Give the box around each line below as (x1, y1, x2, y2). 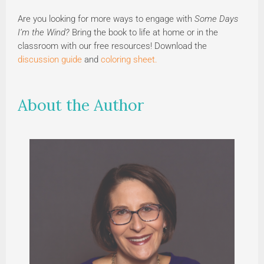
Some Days (194, 13, 238, 24)
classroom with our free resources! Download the (18, 40, 207, 51)
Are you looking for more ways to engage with (18, 13, 194, 24)
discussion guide (18, 54, 82, 65)
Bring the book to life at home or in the (70, 27, 218, 38)
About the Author (18, 94, 144, 115)
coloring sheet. (101, 54, 157, 65)
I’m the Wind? (18, 27, 70, 38)
